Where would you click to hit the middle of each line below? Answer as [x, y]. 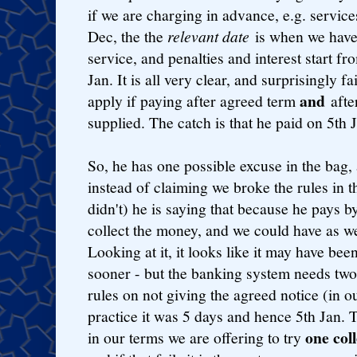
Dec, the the [127, 36]
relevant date [208, 35]
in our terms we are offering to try [196, 337]
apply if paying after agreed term [194, 100]
